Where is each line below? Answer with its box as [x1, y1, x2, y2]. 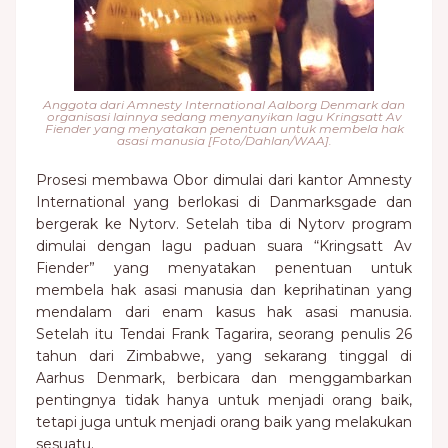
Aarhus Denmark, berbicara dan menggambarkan [36, 369, 412, 387]
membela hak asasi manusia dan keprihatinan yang [36, 281, 412, 299]
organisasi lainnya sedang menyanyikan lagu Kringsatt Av [46, 109, 402, 124]
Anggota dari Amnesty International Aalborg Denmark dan [43, 97, 405, 112]
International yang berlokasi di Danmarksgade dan [36, 193, 412, 211]
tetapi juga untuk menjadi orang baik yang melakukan [36, 413, 412, 431]
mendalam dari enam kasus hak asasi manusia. [36, 303, 412, 321]
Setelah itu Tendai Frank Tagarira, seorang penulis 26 [36, 325, 412, 343]
